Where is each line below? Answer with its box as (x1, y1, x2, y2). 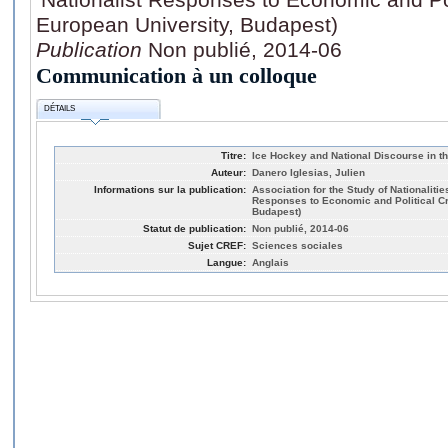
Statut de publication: (143, 222, 246, 234)
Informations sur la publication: (94, 183, 246, 195)
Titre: (221, 149, 246, 161)
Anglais (252, 256, 289, 268)
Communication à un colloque (36, 62, 317, 88)
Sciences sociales (252, 239, 343, 251)
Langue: (207, 256, 246, 268)
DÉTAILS (44, 104, 76, 114)
